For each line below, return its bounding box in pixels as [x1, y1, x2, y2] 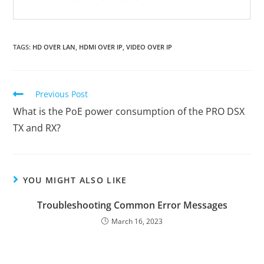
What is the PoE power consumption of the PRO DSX [13, 104, 245, 118]
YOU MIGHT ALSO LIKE [22, 174, 127, 186]
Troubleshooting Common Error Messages [37, 198, 227, 212]
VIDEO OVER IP [126, 42, 173, 51]
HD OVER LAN [32, 42, 76, 51]
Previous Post [35, 88, 88, 100]
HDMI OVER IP [79, 42, 123, 51]
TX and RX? [13, 121, 61, 134]
